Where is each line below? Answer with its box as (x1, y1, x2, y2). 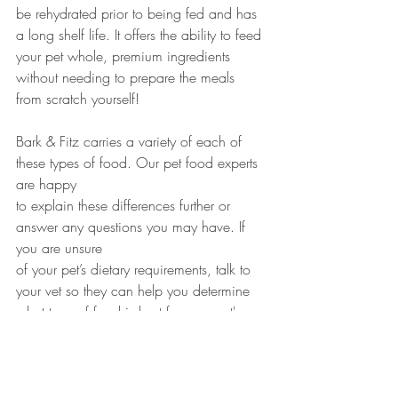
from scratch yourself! (16, 88, 139, 108)
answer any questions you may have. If (16, 216, 250, 236)
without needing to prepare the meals (16, 67, 239, 87)
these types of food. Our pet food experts (16, 152, 262, 172)
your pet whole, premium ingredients (16, 45, 235, 66)
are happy (16, 173, 81, 194)
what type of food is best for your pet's (16, 301, 246, 322)
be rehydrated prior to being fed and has (16, 3, 261, 23)
